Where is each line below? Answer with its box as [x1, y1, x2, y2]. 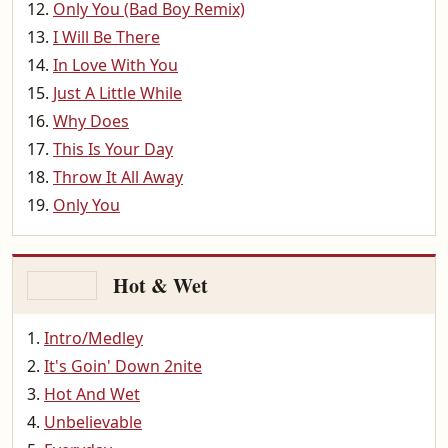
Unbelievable [44, 411, 142, 433]
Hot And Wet [44, 383, 140, 405]
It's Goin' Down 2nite [44, 355, 202, 377]
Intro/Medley [44, 327, 143, 349]
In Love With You [53, 54, 178, 76]
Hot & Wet [113, 271, 208, 300]
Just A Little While [53, 82, 182, 104]
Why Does [53, 110, 129, 132]
